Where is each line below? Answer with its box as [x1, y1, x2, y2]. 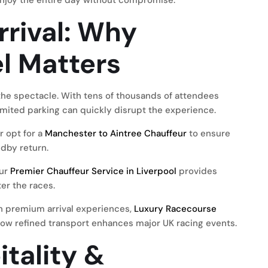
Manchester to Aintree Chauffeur [45, 127, 187, 139]
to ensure [187, 127, 230, 139]
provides [176, 165, 217, 177]
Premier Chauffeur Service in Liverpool [10, 165, 176, 177]
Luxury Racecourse [134, 203, 217, 215]
